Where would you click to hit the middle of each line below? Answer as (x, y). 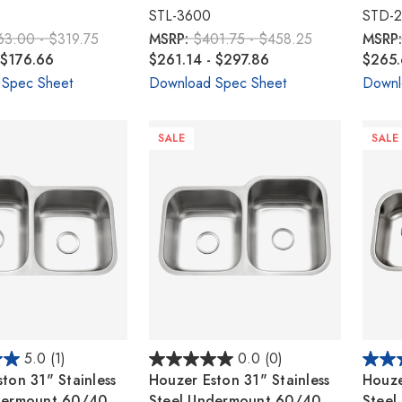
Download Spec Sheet (217, 83)
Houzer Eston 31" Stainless (239, 380)
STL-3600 (179, 15)
